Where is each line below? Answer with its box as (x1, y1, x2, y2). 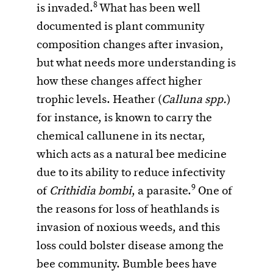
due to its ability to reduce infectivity (37, 166, 225, 181)
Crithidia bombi (49, 184, 132, 199)
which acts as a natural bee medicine (37, 147, 227, 163)
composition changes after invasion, (37, 38, 224, 53)
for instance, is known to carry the (37, 111, 212, 126)
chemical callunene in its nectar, (37, 129, 205, 144)
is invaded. (37, 1, 93, 16)
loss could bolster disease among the (37, 239, 224, 254)
